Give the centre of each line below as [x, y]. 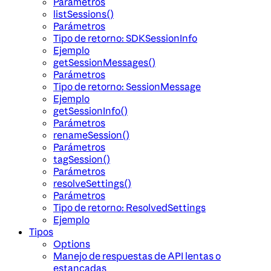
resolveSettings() [92, 184]
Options [72, 244]
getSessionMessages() [104, 63]
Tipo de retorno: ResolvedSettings [129, 208]
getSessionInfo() [90, 111]
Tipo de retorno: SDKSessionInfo [125, 38]
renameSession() [91, 135]
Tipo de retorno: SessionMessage [127, 87]
